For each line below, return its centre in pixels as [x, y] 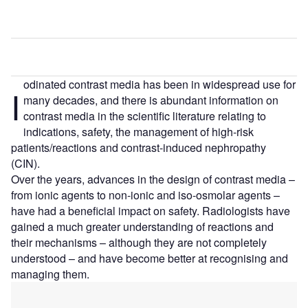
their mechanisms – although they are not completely [139, 243]
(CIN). [25, 164]
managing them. [50, 274]
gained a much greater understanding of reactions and [142, 227]
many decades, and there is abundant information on [151, 100]
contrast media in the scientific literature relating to [144, 116]
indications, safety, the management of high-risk [138, 132]
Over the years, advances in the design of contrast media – [153, 179]
